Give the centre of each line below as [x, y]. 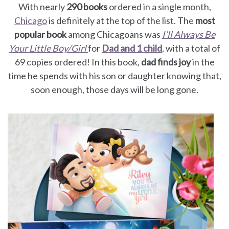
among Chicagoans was [115, 34]
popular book [41, 34]
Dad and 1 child [132, 48]
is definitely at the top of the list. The [121, 20]
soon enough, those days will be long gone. [114, 89]
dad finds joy [166, 62]
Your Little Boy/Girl [48, 48]
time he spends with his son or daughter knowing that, [114, 75]
